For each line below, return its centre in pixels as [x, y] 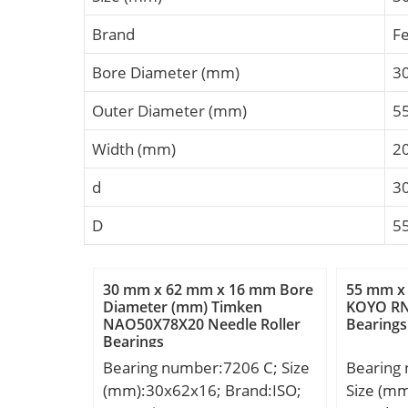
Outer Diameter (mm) [169, 110]
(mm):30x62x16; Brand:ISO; [202, 391]
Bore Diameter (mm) [166, 72]
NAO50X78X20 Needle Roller [202, 325]
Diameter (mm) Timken [183, 307]
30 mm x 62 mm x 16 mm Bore [208, 290]
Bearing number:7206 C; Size [206, 368]
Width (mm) [134, 148]
